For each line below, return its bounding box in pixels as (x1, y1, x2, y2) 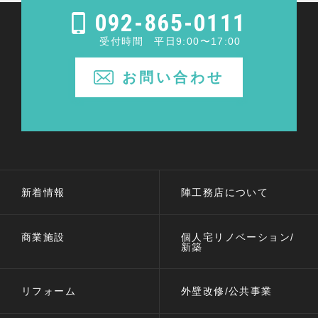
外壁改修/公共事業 (180, 285, 273, 297)
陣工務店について (180, 186, 269, 198)
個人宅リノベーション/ (180, 231, 295, 243)
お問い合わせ (121, 69, 225, 87)
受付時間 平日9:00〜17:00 (99, 35, 241, 47)
